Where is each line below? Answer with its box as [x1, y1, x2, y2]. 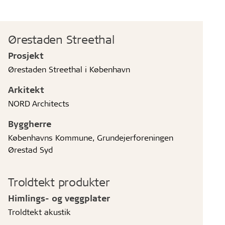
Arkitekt [8, 83, 45, 95]
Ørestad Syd [8, 144, 53, 155]
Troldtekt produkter [8, 174, 110, 189]
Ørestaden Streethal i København [8, 63, 131, 74]
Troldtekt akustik [8, 206, 71, 217]
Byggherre [8, 118, 52, 129]
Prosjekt [8, 49, 44, 61]
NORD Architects [8, 97, 70, 108]
